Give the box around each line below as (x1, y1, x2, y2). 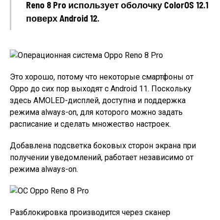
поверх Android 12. (26, 12, 99, 24)
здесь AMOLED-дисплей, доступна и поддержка (10, 95, 186, 105)
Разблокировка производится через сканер (10, 207, 170, 217)
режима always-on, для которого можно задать (10, 107, 183, 117)
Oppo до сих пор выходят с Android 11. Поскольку (10, 83, 192, 93)
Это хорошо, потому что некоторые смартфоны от (10, 72, 193, 82)
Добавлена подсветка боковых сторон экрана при (10, 140, 196, 150)
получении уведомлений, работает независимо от (10, 152, 193, 162)
